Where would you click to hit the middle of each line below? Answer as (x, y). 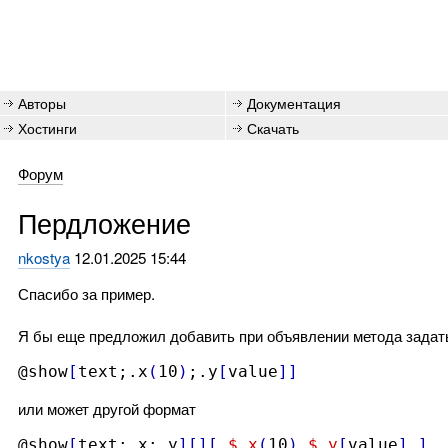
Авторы (42, 102)
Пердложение (104, 222)
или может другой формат (106, 408)
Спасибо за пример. (86, 293)
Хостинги (47, 127)
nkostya (43, 257)
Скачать (273, 127)
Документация (294, 102)
